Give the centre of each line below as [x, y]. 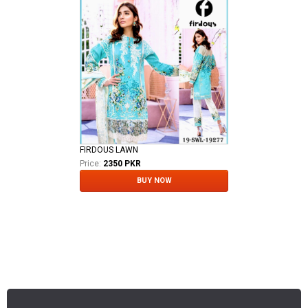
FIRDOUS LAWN [109, 150]
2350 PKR [122, 163]
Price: [90, 163]
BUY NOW [154, 180]
